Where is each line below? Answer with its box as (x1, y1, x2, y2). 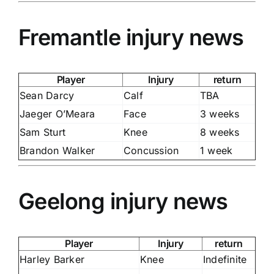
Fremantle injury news (18, 23, 244, 51)
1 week (200, 144, 233, 157)
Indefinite (203, 253, 247, 265)
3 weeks (200, 107, 240, 120)
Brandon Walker (20, 144, 95, 157)
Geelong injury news (18, 187, 228, 215)
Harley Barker (20, 253, 85, 265)
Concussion (124, 144, 179, 157)
